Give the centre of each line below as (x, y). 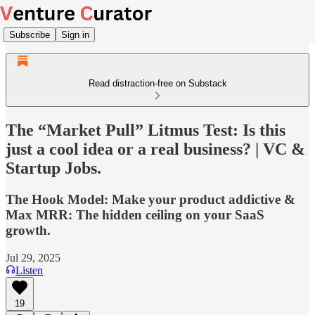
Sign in (75, 34)
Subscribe (30, 34)
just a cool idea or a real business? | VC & (155, 149)
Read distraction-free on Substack (157, 83)
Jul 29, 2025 (33, 257)
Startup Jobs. (53, 168)
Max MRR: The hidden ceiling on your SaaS (135, 214)
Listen (29, 270)
